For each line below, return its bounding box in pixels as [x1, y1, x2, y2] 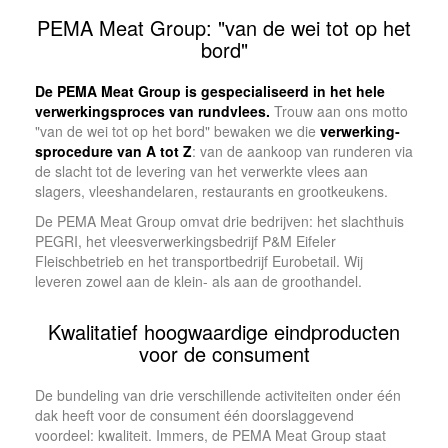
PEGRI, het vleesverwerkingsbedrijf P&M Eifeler [35, 231, 336, 251]
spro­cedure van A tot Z [35, 141, 192, 161]
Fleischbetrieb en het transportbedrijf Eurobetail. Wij [35, 251, 363, 271]
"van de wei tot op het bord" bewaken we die [35, 121, 320, 141]
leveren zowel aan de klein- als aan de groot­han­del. [35, 271, 362, 291]
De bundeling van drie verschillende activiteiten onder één [35, 385, 401, 405]
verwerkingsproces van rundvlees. [35, 101, 270, 121]
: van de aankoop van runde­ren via [192, 141, 413, 161]
